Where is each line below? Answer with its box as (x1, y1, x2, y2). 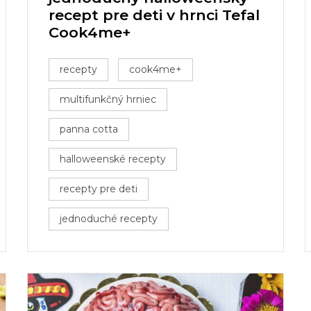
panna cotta (60, 123, 118, 135)
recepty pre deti (60, 183, 137, 195)
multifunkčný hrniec (60, 93, 156, 106)
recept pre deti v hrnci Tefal (49, 6, 260, 24)
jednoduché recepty (60, 212, 158, 225)
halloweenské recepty (60, 153, 166, 165)
